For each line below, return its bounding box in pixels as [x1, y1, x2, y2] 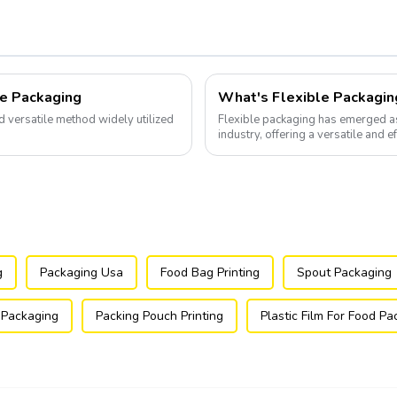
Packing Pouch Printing [96, 307, 223, 325]
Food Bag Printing [160, 264, 260, 282]
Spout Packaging [297, 264, 392, 282]
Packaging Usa [40, 264, 123, 282]
